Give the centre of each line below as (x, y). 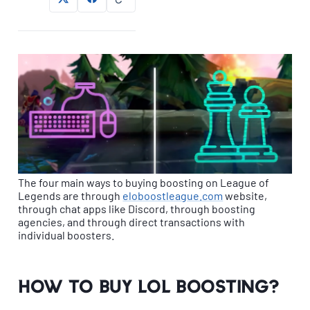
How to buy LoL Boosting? (149, 286)
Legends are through (71, 196)
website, (245, 196)
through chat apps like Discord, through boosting (137, 209)
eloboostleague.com (173, 196)
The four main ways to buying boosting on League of (144, 183)
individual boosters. (66, 235)
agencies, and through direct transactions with (132, 222)
